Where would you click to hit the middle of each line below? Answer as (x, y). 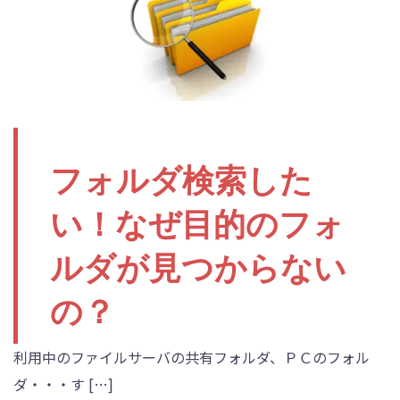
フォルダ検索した (181, 181)
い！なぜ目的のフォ (197, 225)
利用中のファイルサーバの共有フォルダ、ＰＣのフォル (192, 357)
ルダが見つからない (198, 268)
